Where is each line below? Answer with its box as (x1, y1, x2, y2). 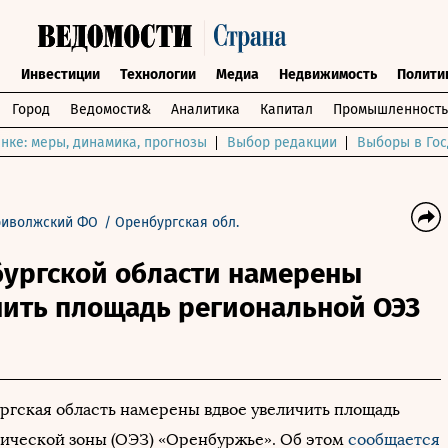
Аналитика (171, 101, 240, 118)
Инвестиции (20, 66, 100, 83)
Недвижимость (278, 66, 377, 83)
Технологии (119, 66, 196, 83)
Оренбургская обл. (115, 214, 239, 231)
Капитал (260, 101, 313, 118)
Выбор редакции (227, 134, 337, 151)
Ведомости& (70, 101, 151, 118)
